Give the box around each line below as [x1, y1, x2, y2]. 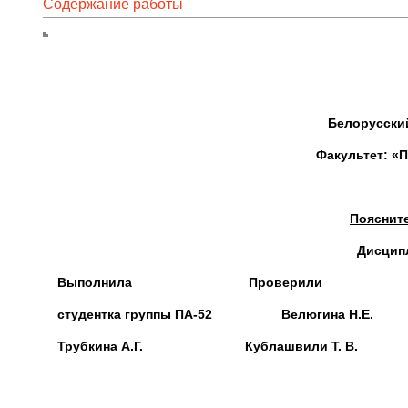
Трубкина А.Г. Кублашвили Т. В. [43, 339, 358, 353]
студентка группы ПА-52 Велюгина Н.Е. [43, 307, 373, 321]
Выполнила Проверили [43, 275, 322, 290]
